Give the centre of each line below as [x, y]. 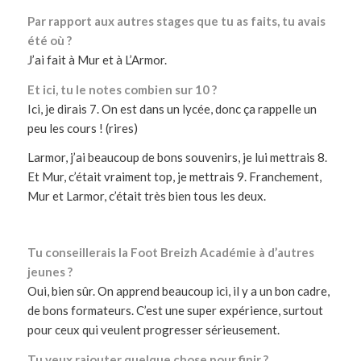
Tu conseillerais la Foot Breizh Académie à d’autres [170, 252]
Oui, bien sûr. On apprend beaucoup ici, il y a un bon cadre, [178, 290]
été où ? [49, 40]
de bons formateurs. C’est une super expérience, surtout [175, 310]
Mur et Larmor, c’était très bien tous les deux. [146, 196]
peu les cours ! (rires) [82, 128]
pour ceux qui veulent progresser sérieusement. [153, 329]
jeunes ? [50, 271]
